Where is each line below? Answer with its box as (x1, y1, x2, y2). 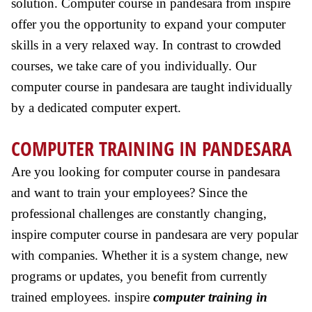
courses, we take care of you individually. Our (11, 58, 256, 73)
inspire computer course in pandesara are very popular (11, 227, 298, 242)
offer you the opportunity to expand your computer (11, 17, 286, 31)
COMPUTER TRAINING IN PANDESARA (11, 135, 292, 162)
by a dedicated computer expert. (11, 100, 181, 115)
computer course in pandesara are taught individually (11, 79, 292, 94)
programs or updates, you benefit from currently (11, 269, 267, 283)
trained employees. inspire (11, 290, 153, 304)
